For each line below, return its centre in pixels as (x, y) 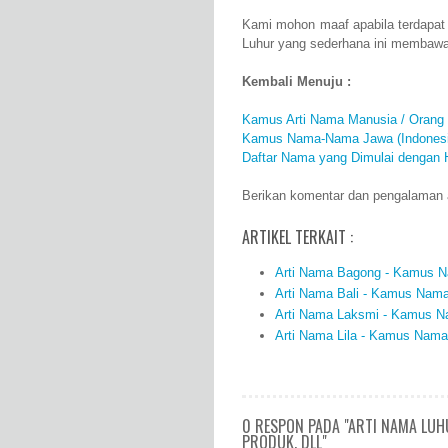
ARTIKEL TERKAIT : (297, 237)
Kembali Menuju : (296, 82)
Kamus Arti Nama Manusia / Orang (343, 120)
